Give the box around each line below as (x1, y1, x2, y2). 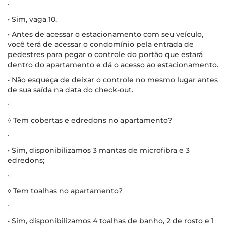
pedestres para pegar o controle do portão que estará (8, 49, 203, 59)
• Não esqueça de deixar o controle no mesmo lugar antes (8, 75, 218, 84)
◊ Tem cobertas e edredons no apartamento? (8, 115, 172, 125)
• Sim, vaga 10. (8, 14, 57, 24)
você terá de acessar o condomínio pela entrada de (8, 39, 194, 49)
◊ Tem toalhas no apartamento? (8, 186, 123, 195)
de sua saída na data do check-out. (8, 85, 133, 94)
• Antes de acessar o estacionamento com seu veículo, (8, 29, 203, 39)
